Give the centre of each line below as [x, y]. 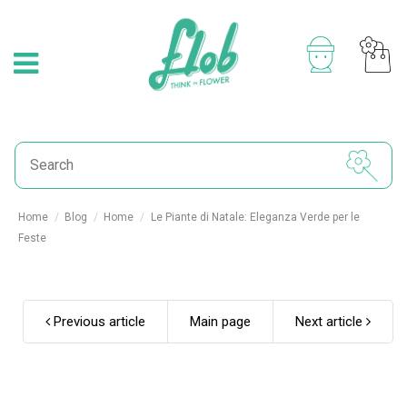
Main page [220, 322]
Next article [331, 322]
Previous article [98, 322]
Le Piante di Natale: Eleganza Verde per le [255, 217]
